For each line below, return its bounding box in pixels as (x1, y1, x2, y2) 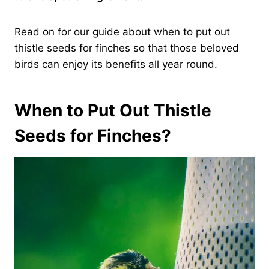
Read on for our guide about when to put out (14, 25, 230, 38)
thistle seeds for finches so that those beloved (14, 41, 239, 54)
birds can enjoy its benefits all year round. (14, 58, 217, 70)
